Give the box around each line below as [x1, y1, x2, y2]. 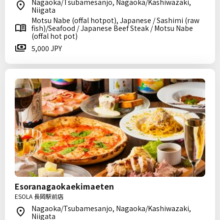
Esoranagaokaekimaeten [15, 180, 114, 192]
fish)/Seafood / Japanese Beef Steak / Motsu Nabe [31, 23, 193, 33]
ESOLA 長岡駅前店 [15, 192, 63, 200]
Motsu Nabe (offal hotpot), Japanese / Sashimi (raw [31, 15, 199, 25]
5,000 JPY [31, 43, 62, 53]
